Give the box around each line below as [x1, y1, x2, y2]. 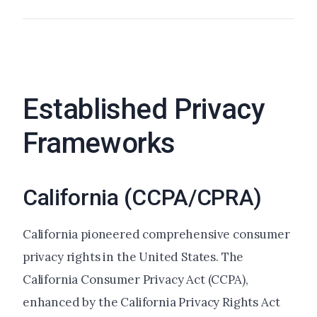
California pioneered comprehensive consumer [23, 226, 290, 243]
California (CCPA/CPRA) [23, 184, 262, 212]
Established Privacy [23, 93, 265, 127]
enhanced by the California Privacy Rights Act [23, 294, 280, 311]
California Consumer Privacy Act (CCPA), [23, 272, 248, 288]
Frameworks [23, 127, 176, 161]
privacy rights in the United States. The [23, 249, 244, 265]
